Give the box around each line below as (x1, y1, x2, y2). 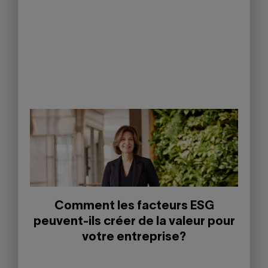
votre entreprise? (82, 232, 186, 243)
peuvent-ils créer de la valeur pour (33, 217, 235, 228)
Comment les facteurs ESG (54, 201, 214, 212)
